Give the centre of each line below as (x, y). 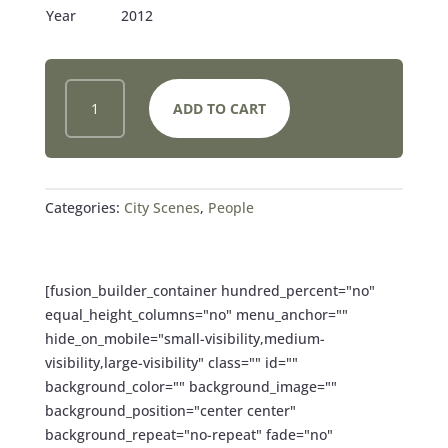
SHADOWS (101, 90)
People (230, 208)
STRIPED (95, 136)
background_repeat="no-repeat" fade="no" (188, 435)
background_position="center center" (170, 411)
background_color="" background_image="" (190, 387)
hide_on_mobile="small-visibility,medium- (184, 339)
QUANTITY (102, 182)
